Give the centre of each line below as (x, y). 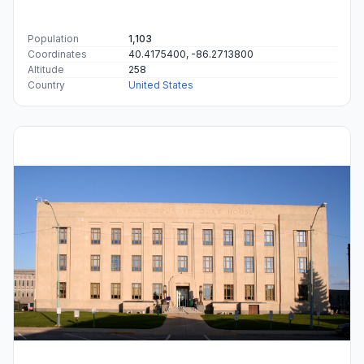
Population (53, 38)
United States (161, 84)
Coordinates (57, 54)
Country (46, 84)
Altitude (46, 69)
